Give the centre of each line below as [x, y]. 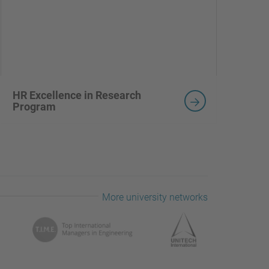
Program [34, 106]
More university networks [155, 197]
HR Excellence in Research [77, 95]
